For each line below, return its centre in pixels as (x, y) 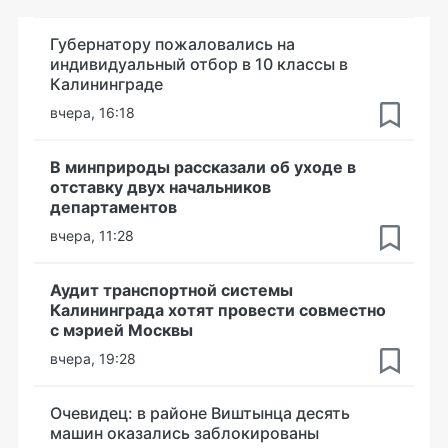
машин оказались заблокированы (184, 433)
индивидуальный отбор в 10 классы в (199, 64)
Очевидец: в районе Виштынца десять (200, 413)
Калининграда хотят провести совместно (218, 310)
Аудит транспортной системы (171, 290)
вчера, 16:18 (92, 112)
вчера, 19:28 (93, 358)
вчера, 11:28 (92, 235)
